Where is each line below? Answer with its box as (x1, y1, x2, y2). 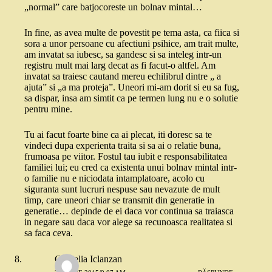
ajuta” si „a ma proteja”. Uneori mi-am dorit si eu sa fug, (24, 82, 239, 93)
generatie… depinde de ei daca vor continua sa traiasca (24, 206, 234, 217)
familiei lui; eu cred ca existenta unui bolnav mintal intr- (24, 162, 237, 173)
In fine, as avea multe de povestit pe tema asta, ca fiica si (24, 27, 239, 38)
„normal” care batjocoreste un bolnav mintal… (24, 2, 202, 13)
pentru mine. (24, 104, 72, 115)
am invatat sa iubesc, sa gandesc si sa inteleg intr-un (24, 49, 222, 60)
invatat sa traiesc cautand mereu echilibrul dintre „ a (24, 71, 221, 82)
